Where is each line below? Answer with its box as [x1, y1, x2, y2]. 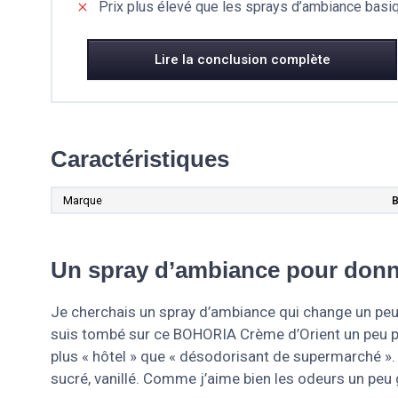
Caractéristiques [51, 146, 229, 171]
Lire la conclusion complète [154, 51, 330, 68]
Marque [63, 193, 102, 207]
